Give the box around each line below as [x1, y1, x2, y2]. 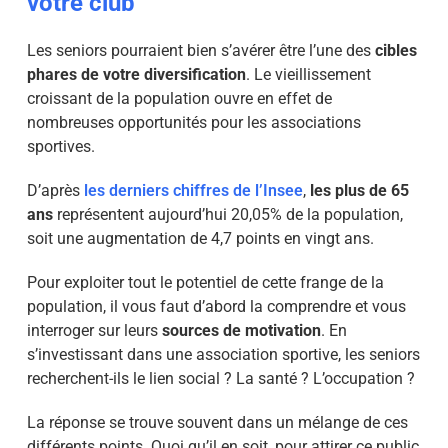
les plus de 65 [309, 181, 409, 200]
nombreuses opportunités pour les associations [26, 113, 361, 132]
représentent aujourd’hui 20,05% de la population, [52, 205, 403, 224]
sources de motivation [161, 321, 321, 340]
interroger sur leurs [26, 321, 162, 340]
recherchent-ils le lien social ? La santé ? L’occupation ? [26, 369, 415, 388]
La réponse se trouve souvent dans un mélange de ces [26, 413, 408, 432]
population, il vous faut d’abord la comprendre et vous [26, 297, 406, 316]
